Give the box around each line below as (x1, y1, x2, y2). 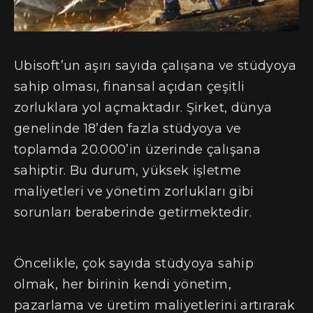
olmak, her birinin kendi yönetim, (14, 277, 231, 293)
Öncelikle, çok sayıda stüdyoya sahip (14, 256, 254, 272)
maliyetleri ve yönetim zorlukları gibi (14, 184, 254, 200)
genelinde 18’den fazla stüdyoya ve (14, 121, 242, 137)
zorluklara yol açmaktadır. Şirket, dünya (14, 100, 272, 116)
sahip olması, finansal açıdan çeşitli (14, 79, 245, 95)
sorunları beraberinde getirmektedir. (14, 205, 252, 221)
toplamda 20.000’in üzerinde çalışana (14, 142, 261, 158)
